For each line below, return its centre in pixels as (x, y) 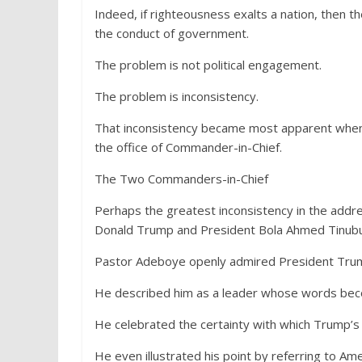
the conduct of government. (172, 33)
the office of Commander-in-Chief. (188, 147)
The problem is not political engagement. (208, 65)
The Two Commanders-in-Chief (181, 179)
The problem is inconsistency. (177, 96)
